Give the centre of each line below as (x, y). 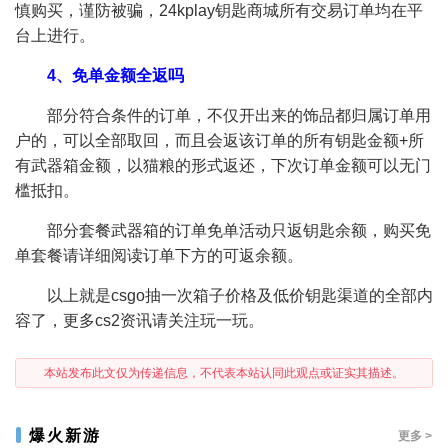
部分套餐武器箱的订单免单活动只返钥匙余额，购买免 (239, 230)
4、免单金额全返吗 (115, 75)
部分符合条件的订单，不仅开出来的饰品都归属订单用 (239, 115)
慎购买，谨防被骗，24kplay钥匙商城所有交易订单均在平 (219, 10)
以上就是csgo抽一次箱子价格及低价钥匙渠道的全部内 (240, 295)
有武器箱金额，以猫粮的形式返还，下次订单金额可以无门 (223, 165)
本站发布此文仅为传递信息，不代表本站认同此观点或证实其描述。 (224, 373)
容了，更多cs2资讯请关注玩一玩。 (139, 320)
